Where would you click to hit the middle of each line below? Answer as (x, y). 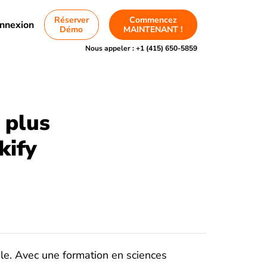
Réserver (71, 20)
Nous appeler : (110, 48)
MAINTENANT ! (153, 30)
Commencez (153, 20)
